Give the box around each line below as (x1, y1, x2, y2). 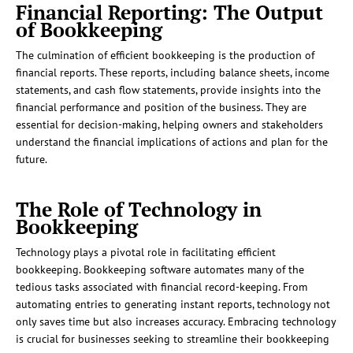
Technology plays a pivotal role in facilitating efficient (16, 245, 276, 260)
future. (16, 152, 47, 167)
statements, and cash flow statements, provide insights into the (16, 83, 321, 98)
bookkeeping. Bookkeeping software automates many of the (16, 262, 304, 277)
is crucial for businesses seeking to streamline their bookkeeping (16, 332, 329, 347)
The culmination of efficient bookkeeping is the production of (16, 48, 314, 63)
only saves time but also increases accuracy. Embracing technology (16, 314, 336, 329)
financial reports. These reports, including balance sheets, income (16, 65, 329, 80)
